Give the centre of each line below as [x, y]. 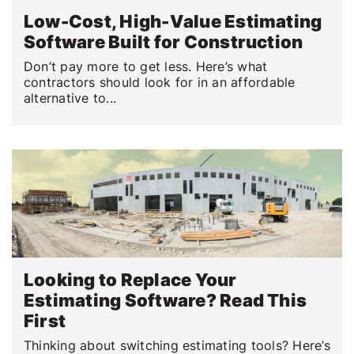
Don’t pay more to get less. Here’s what [146, 67]
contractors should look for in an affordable [160, 83]
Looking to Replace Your [130, 280]
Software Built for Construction [164, 42]
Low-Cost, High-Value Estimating [173, 22]
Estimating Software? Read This [166, 301]
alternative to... [70, 98]
